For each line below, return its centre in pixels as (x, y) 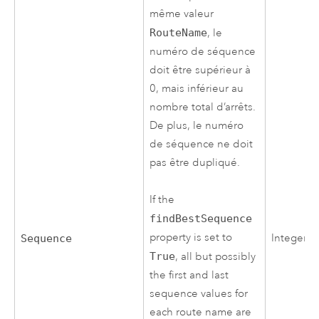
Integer (289, 238)
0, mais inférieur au (197, 88)
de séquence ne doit (202, 144)
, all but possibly (216, 257)
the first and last (189, 276)
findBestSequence (201, 219)
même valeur (182, 14)
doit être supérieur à (200, 70)
